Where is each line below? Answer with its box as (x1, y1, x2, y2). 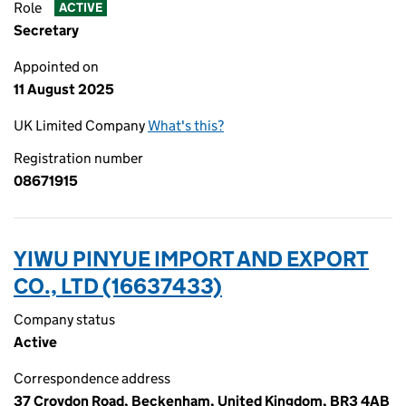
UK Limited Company (14, 117, 148, 134)
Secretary (14, 22, 79, 39)
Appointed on (14, 58, 99, 75)
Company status (14, 311, 115, 328)
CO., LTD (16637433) (14, 273, 222, 299)
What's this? (148, 117, 224, 134)
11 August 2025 (14, 81, 114, 98)
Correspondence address (14, 370, 170, 387)
